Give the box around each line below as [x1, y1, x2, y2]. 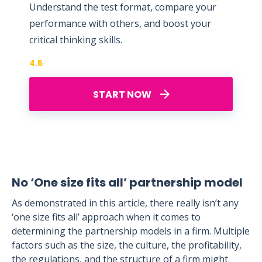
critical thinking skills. [29, 33, 122, 47]
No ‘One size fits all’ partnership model [12, 174, 243, 191]
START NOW [92, 87, 153, 101]
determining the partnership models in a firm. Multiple [12, 225, 250, 238]
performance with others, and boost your [29, 17, 211, 30]
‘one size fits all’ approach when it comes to [12, 211, 201, 224]
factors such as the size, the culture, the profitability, [12, 239, 242, 252]
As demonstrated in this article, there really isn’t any [12, 196, 239, 210]
